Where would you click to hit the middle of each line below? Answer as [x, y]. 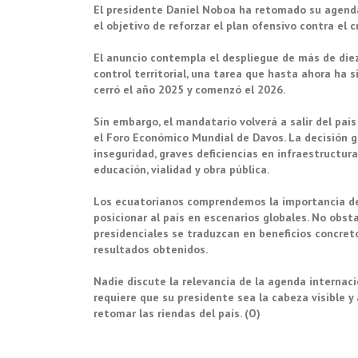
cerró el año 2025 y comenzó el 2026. [189, 89]
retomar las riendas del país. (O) [177, 313]
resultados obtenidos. [151, 249]
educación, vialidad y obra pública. [181, 169]
